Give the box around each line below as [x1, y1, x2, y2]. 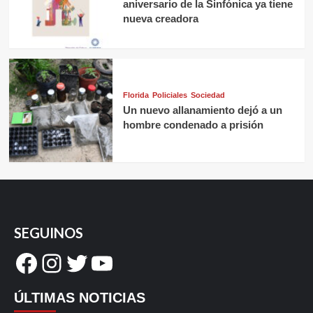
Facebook [13, 247, 121, 278]
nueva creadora [122, 12, 198, 24]
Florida [122, 91, 149, 100]
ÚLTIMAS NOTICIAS [14, 289, 145, 305]
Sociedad [190, 91, 225, 100]
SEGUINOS [14, 224, 83, 241]
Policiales [152, 91, 187, 100]
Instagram [38, 247, 152, 278]
